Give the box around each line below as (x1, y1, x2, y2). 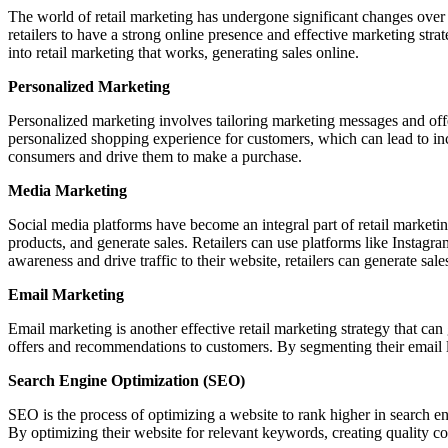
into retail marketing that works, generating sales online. (8, 43, 359, 61)
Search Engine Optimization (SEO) (8, 371, 245, 389)
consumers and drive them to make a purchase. (8, 147, 302, 165)
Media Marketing (8, 181, 127, 199)
